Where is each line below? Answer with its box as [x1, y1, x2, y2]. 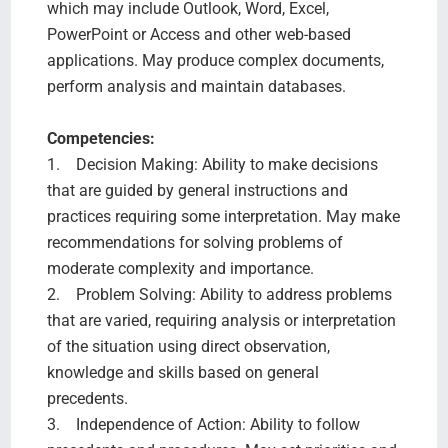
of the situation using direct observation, [46, 336, 330, 356]
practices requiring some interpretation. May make [46, 206, 400, 226]
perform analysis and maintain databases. [46, 76, 346, 96]
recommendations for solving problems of [46, 232, 343, 252]
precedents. [46, 388, 132, 408]
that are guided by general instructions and [46, 180, 348, 200]
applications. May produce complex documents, [46, 50, 384, 70]
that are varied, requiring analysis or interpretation [46, 310, 396, 330]
